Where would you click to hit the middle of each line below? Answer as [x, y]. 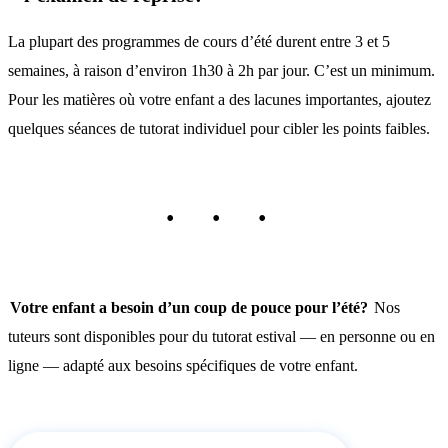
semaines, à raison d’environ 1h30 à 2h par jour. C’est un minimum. [221, 70]
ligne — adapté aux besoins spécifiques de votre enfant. [183, 365]
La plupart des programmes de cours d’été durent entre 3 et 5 [199, 41]
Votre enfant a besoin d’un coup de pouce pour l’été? [189, 307]
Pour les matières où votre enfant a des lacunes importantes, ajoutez [219, 99]
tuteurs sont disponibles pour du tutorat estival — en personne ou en [221, 336]
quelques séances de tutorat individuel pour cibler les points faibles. [219, 128]
